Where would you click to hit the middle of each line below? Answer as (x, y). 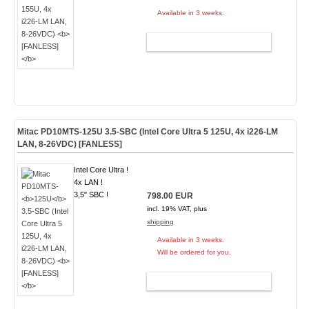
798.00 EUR (170, 196)
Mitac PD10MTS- (49, 132)
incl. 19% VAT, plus (177, 209)
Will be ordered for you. (194, 252)
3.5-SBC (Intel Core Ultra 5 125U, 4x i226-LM (190, 132)
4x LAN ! (88, 182)
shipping (160, 222)
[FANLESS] (100, 144)
